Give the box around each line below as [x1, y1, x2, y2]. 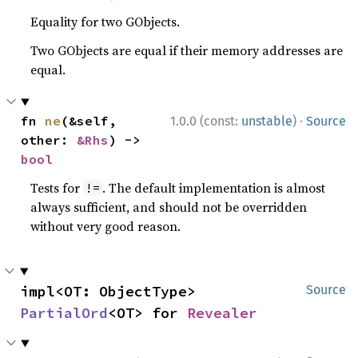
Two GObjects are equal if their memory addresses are [30, 42, 344, 60]
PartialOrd [20, 304, 108, 323]
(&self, [61, 113, 117, 129]
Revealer [187, 304, 257, 323]
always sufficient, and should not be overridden [30, 198, 308, 217]
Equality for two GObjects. [30, 13, 181, 31]
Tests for [30, 179, 84, 197]
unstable [241, 113, 292, 129]
